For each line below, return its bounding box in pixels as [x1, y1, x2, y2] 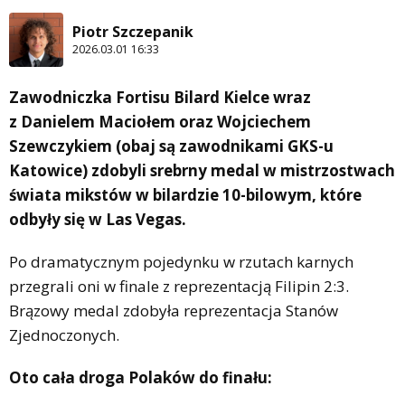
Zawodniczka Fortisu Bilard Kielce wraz [9, 86, 311, 108]
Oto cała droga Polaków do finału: [9, 366, 272, 388]
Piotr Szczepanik [72, 22, 193, 42]
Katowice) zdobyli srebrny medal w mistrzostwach [9, 159, 395, 181]
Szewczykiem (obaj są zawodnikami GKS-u [9, 135, 334, 156]
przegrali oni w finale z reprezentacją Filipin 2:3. [9, 275, 349, 297]
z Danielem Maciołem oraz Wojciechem [9, 110, 311, 132]
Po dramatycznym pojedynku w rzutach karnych [9, 250, 353, 272]
